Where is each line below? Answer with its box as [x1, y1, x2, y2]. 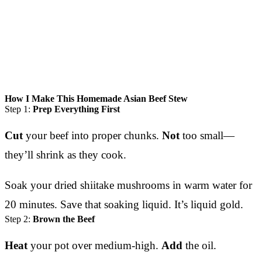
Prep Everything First [33, 104, 120, 114]
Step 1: [5, 104, 33, 114]
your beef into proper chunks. [23, 129, 162, 142]
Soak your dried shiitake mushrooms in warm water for [5, 178, 252, 191]
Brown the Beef [33, 213, 95, 224]
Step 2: [5, 213, 33, 224]
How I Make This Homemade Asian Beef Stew [5, 93, 188, 104]
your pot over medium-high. [27, 239, 161, 251]
